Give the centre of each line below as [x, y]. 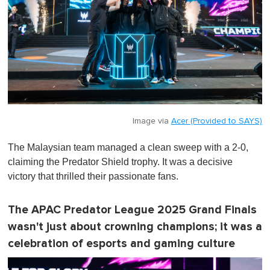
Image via [152, 121]
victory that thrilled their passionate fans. [93, 177]
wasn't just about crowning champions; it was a [135, 227]
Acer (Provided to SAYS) [217, 121]
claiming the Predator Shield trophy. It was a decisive [120, 162]
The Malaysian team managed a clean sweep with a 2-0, [128, 148]
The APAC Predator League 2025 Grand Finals [132, 210]
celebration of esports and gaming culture [121, 244]
